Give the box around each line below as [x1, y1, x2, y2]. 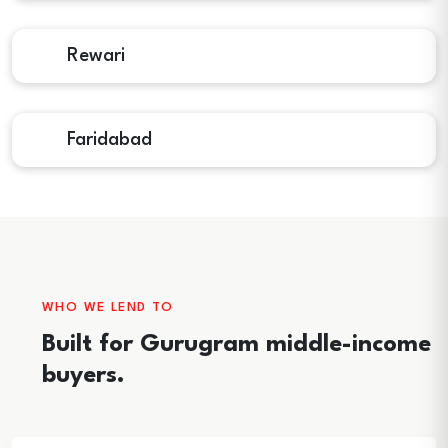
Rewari [62, 47, 125, 65]
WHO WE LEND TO [42, 301, 174, 314]
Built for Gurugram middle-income [42, 333, 431, 357]
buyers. [42, 364, 125, 388]
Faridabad [62, 131, 152, 149]
